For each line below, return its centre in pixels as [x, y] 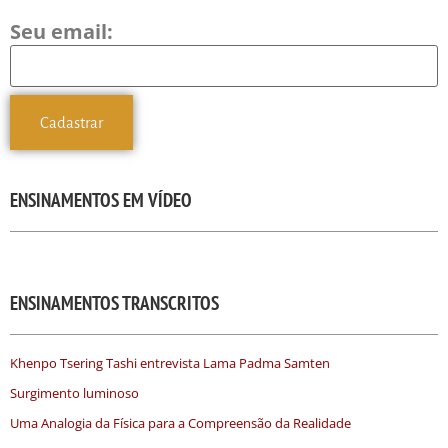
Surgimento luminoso [74, 393]
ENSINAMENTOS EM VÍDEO [101, 200]
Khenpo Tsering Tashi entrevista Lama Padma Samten [170, 363]
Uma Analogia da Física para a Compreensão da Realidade [180, 423]
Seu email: [61, 31]
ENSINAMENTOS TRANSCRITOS [114, 303]
